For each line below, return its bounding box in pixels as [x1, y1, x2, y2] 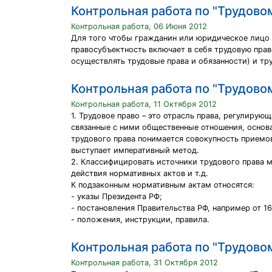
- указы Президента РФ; [71, 192, 162, 201]
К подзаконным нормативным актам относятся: [71, 180, 254, 189]
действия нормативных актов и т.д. [71, 169, 208, 178]
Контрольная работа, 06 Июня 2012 [71, 22, 207, 31]
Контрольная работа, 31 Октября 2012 [71, 258, 218, 267]
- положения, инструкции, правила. [71, 215, 209, 224]
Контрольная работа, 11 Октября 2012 [71, 100, 217, 109]
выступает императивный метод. [71, 146, 199, 155]
